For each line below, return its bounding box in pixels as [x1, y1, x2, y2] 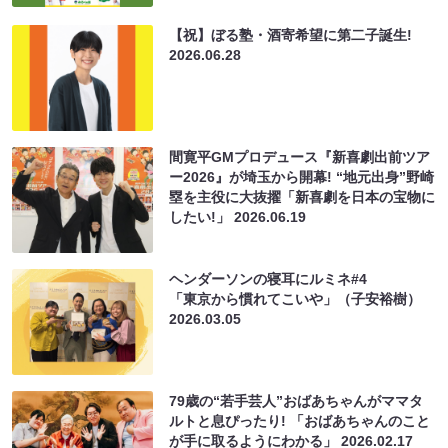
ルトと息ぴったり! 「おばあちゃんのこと [169, 412, 431, 429]
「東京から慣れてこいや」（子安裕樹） [169, 290, 422, 307]
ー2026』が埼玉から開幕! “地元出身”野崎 [169, 168, 435, 185]
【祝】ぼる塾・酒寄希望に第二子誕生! [169, 26, 413, 43]
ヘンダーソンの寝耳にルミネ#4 [169, 270, 368, 287]
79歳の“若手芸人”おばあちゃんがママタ [169, 392, 424, 409]
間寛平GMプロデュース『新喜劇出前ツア [169, 148, 431, 165]
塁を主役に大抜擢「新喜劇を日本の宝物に [169, 188, 436, 205]
